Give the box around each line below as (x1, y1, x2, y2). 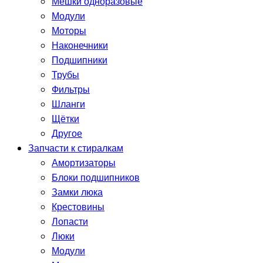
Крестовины (52, 200, 104, 214)
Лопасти (52, 215, 88, 229)
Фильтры (52, 83, 90, 97)
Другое (52, 127, 82, 141)
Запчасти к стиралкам (28, 141, 123, 156)
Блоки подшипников (52, 171, 140, 185)
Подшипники (52, 53, 107, 68)
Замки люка (52, 186, 103, 200)
